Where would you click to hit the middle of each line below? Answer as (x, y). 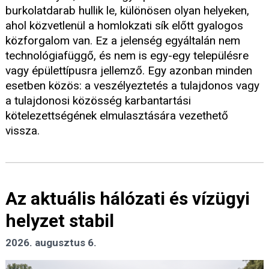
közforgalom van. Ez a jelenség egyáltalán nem (123, 41)
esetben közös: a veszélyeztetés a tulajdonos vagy (132, 86)
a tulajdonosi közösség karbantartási (98, 101)
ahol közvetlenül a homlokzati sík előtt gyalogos (124, 26)
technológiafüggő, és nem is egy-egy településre (127, 56)
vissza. (23, 131)
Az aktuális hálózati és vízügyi (128, 199)
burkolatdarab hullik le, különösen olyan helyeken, (127, 11)
